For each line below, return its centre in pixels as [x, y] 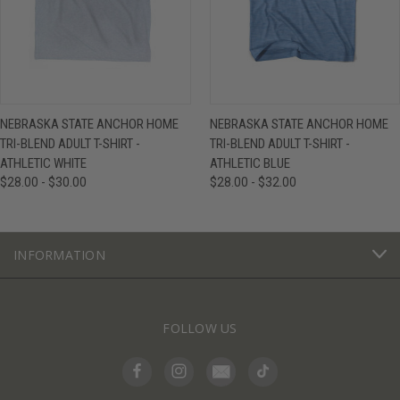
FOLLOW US [200, 328]
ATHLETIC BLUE [250, 163]
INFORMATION [59, 254]
